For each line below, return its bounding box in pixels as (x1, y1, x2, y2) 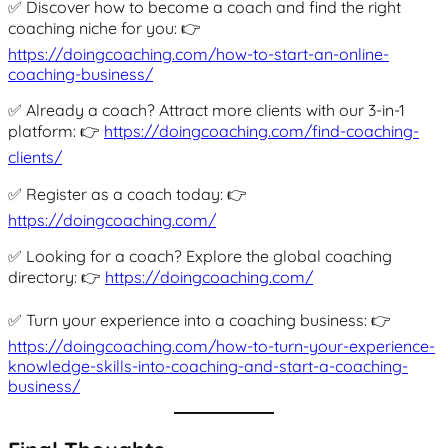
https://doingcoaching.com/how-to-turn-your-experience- (8, 335, 435, 356)
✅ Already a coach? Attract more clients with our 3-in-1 (8, 99, 405, 120)
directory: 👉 (8, 266, 105, 287)
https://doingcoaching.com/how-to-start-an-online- (8, 43, 389, 64)
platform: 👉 (8, 120, 104, 141)
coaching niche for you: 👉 (8, 17, 201, 38)
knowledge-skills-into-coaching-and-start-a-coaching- (8, 355, 408, 376)
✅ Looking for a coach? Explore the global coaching (8, 245, 392, 266)
